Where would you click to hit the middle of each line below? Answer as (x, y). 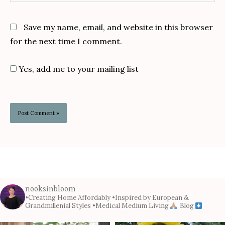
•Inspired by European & (150, 198)
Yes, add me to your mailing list (78, 69)
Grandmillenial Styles (58, 206)
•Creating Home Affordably (68, 198)
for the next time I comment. (66, 41)
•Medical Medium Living (130, 206)
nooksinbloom (50, 189)
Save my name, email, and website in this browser (118, 27)
